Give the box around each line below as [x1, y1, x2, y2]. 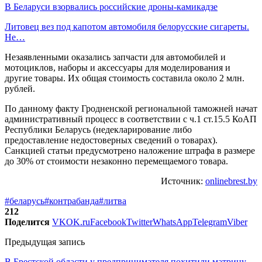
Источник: [161, 175, 205, 186]
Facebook [90, 216, 126, 227]
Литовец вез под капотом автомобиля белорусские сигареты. [5, 21, 249, 32]
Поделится [5, 216, 50, 227]
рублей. [5, 83, 35, 94]
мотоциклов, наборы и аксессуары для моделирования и [5, 62, 230, 73]
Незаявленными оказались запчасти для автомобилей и [5, 51, 226, 62]
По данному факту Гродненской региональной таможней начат [5, 103, 257, 113]
